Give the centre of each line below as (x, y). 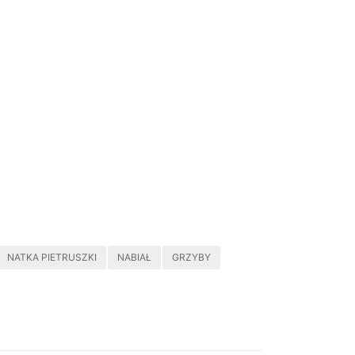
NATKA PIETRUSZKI (52, 257)
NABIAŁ (134, 257)
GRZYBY (191, 257)
